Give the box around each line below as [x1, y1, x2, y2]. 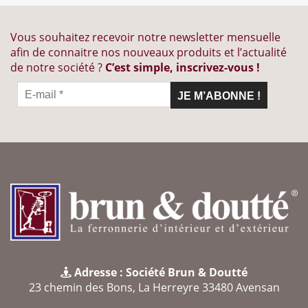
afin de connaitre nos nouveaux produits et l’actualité [10, 44, 287, 60]
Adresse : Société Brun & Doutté [71, 264, 247, 280]
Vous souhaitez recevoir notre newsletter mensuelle [10, 29, 280, 45]
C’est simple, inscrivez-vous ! [105, 59, 260, 75]
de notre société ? [10, 59, 105, 75]
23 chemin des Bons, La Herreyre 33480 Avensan [28, 279, 280, 295]
